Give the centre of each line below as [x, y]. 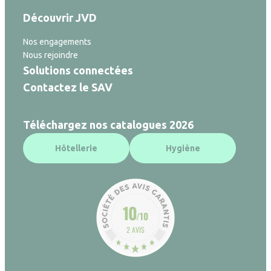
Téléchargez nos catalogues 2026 [108, 124]
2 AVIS [135, 229]
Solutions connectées [78, 70]
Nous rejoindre [51, 55]
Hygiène [183, 148]
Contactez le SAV [68, 87]
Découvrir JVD [60, 17]
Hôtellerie [76, 148]
